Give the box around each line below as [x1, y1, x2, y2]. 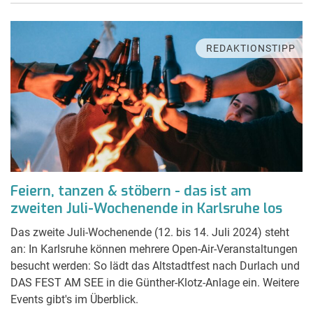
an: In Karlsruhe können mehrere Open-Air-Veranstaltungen [10, 242, 298, 256]
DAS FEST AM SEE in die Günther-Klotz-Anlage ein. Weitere [10, 275, 299, 289]
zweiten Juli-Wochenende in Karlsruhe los [10, 198, 282, 218]
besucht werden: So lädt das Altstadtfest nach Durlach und [10, 259, 300, 272]
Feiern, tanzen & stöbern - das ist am [10, 181, 252, 201]
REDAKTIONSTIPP [206, 42, 296, 54]
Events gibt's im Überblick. [10, 292, 138, 306]
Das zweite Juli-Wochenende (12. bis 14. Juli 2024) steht [10, 225, 289, 239]
